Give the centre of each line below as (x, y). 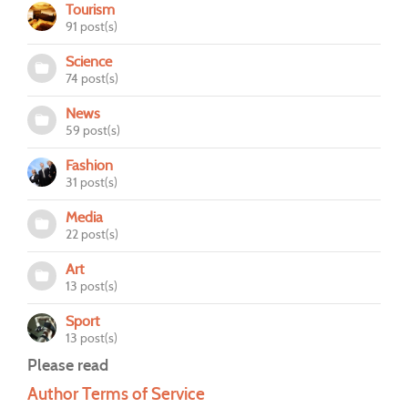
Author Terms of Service (116, 393)
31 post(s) (92, 182)
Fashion (89, 165)
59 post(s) (93, 130)
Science (89, 61)
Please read (68, 364)
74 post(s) (92, 78)
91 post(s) (92, 26)
